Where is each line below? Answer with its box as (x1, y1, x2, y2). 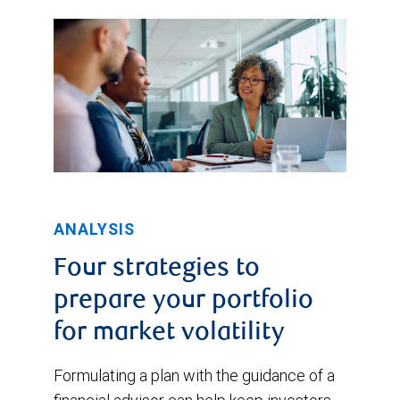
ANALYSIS (54, 218, 135, 239)
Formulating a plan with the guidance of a (54, 364, 335, 386)
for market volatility (54, 321, 285, 346)
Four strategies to (54, 256, 260, 282)
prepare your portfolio (54, 288, 313, 314)
